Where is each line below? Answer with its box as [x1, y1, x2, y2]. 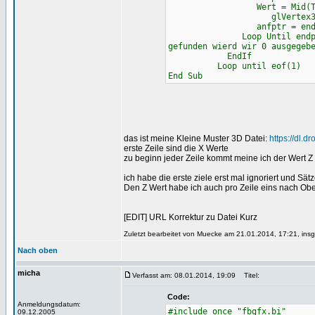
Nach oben [18, 246, 58, 255]
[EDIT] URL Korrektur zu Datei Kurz [124, 212, 257, 222]
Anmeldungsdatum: [18, 300, 81, 308]
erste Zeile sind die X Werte [124, 143, 229, 153]
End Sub [167, 71, 202, 81]
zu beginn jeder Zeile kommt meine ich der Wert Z [124, 153, 313, 163]
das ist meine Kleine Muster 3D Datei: [124, 134, 269, 143]
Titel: [238, 271, 259, 279]
